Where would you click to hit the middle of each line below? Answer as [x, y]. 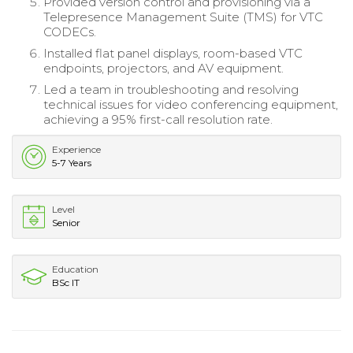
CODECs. [70, 32]
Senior [66, 223]
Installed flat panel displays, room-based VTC [173, 54]
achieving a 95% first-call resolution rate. [158, 120]
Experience [76, 150]
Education [75, 269]
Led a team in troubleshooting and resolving [171, 90]
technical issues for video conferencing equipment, [191, 105]
